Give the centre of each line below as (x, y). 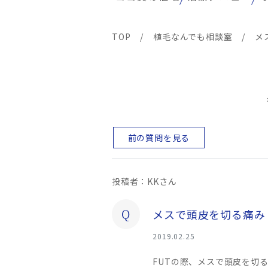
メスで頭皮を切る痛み (209, 214)
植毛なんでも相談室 (193, 36)
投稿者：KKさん (144, 182)
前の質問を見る (159, 138)
